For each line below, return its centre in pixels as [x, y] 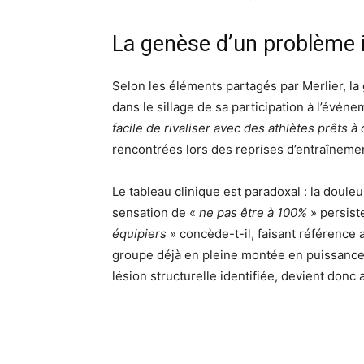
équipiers [139, 234]
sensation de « [156, 213]
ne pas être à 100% [253, 213]
